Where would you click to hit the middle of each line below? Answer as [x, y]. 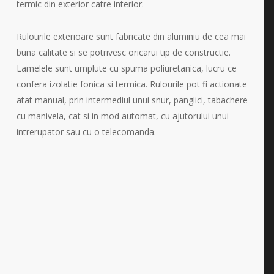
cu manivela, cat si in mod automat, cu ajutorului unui [122, 116]
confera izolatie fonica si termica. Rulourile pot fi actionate [131, 84]
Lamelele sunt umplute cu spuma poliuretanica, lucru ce [126, 68]
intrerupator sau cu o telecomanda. [86, 132]
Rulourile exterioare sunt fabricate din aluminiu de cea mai [131, 37]
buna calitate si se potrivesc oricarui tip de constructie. [123, 53]
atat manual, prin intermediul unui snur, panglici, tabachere [132, 100]
